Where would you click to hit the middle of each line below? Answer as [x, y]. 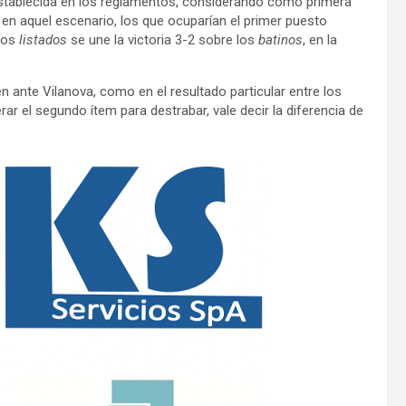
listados [43, 40]
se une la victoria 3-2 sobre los [163, 40]
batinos [280, 40]
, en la [320, 40]
